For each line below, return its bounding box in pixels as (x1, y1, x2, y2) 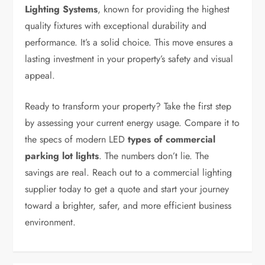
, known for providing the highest (98, 2, 230, 17)
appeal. (25, 69, 56, 83)
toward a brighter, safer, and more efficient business (25, 199, 232, 213)
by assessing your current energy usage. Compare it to (25, 116, 240, 130)
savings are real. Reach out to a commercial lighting (25, 166, 232, 180)
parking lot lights (25, 149, 99, 163)
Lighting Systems (25, 2, 98, 17)
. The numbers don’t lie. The (99, 149, 209, 163)
